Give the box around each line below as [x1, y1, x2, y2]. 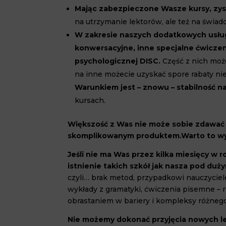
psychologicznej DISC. [75, 56, 163, 66]
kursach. [75, 96, 106, 105]
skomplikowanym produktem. [68, 131, 182, 140]
